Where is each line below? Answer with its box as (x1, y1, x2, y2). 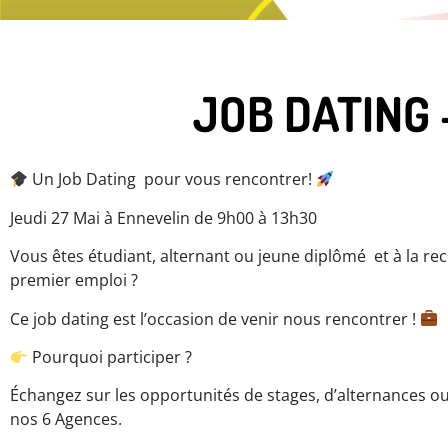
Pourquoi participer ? (28, 345, 193, 368)
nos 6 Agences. (10, 408, 122, 431)
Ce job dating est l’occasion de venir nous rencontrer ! (10, 307, 420, 330)
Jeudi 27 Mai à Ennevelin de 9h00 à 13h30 (10, 206, 317, 229)
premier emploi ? (10, 269, 138, 292)
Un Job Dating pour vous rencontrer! (28, 168, 317, 191)
